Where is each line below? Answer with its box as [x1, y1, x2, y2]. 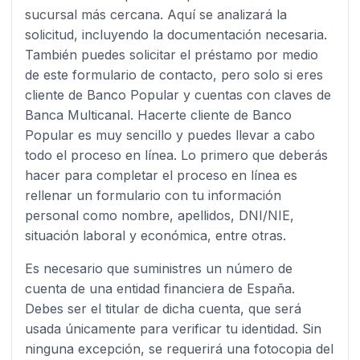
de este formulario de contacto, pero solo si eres [24, 66, 323, 83]
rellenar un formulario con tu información [24, 186, 281, 203]
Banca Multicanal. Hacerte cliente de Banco [24, 106, 292, 123]
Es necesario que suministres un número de [24, 260, 292, 276]
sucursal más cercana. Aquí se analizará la [24, 6, 287, 22]
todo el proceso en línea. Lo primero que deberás [24, 146, 328, 163]
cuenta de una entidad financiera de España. [24, 280, 295, 297]
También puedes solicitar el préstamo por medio [24, 46, 318, 63]
